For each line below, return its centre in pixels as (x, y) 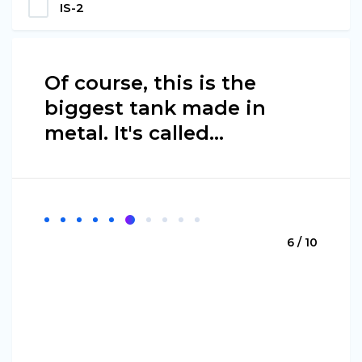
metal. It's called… (134, 133)
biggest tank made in (155, 108)
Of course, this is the (150, 83)
